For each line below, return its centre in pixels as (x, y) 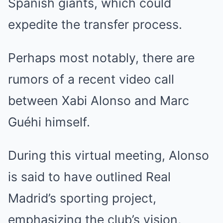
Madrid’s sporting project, (82, 198)
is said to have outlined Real (89, 177)
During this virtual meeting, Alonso (109, 155)
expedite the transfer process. (95, 24)
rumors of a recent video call (91, 79)
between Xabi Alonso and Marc (99, 101)
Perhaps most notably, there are (101, 58)
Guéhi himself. (49, 122)
